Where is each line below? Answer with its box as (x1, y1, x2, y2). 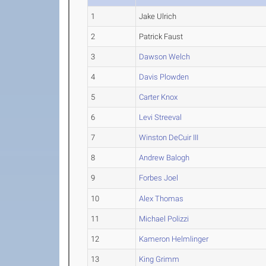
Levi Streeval (139, 113, 182, 122)
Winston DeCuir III (139, 133, 199, 142)
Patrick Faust (139, 32, 183, 41)
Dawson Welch (139, 52, 191, 61)
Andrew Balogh (139, 153, 190, 162)
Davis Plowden (139, 72, 189, 81)
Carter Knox (139, 93, 178, 102)
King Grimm (139, 255, 180, 264)
